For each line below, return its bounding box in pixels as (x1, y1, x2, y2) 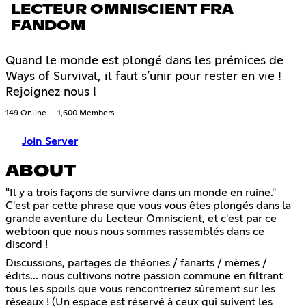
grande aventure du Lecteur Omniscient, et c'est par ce (5, 213, 277, 225)
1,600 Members (57, 109, 114, 118)
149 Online (5, 109, 46, 118)
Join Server (22, 136, 78, 148)
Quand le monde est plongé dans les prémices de (5, 55, 283, 68)
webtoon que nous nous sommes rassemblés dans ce (5, 226, 264, 238)
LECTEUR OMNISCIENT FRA (11, 3, 234, 17)
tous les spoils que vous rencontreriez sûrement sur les (5, 283, 275, 295)
